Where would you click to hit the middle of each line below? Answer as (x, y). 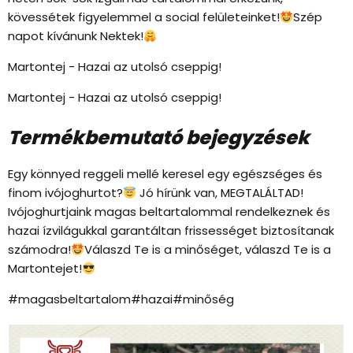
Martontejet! (45, 268)
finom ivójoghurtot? (65, 193)
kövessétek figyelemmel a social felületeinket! (144, 17)
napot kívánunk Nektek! (76, 36)
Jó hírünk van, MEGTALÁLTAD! (220, 193)
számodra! (39, 249)
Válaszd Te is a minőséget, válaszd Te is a (208, 249)
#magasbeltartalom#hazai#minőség (121, 299)
